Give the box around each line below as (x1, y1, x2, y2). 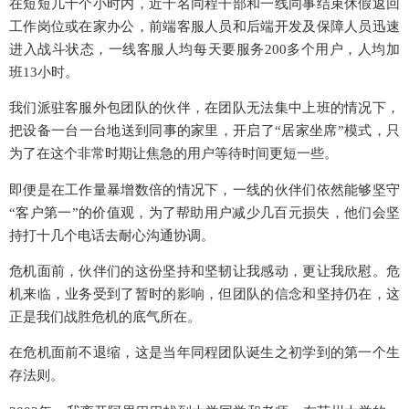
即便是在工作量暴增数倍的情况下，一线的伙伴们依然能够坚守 (9, 182, 400, 197)
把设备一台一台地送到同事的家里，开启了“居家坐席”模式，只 (9, 123, 400, 139)
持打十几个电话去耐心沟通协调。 (9, 227, 215, 243)
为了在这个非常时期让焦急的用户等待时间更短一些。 (9, 146, 338, 162)
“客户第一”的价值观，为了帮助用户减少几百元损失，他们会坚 (9, 204, 400, 220)
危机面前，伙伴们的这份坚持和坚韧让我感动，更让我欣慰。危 (9, 263, 400, 278)
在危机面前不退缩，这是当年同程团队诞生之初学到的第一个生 (9, 345, 400, 361)
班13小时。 (9, 64, 79, 79)
